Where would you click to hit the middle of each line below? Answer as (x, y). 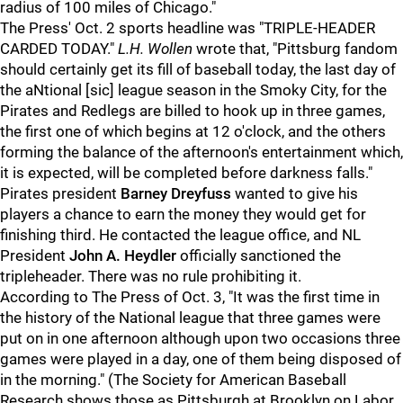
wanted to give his (295, 193)
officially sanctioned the (259, 255)
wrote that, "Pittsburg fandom (295, 49)
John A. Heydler (123, 255)
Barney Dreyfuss (176, 193)
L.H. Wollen (155, 49)
